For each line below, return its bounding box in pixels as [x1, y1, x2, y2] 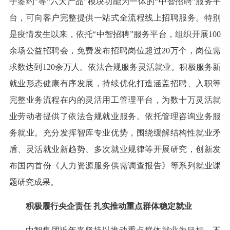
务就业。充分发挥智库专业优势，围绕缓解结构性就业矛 [9, 128, 221, 138]
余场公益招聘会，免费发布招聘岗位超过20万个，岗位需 [9, 46, 221, 55]
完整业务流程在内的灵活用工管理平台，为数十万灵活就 [9, 95, 221, 105]
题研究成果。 [9, 178, 59, 187]
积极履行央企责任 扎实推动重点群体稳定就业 [25, 202, 192, 211]
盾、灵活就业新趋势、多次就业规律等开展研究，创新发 [9, 145, 221, 154]
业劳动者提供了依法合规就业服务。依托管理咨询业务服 [9, 112, 221, 121]
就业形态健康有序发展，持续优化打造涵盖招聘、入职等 [9, 79, 221, 88]
